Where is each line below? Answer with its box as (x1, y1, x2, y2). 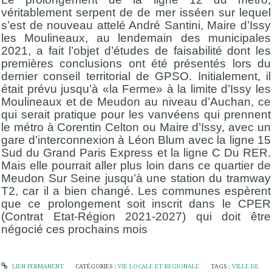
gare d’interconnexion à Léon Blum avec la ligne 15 (1, 133, 271, 146)
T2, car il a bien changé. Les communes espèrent (1, 184, 271, 197)
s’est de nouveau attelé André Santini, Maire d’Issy (1, 18, 271, 32)
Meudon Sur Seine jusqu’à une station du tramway (1, 171, 271, 185)
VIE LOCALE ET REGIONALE (117, 262, 199, 271)
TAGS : (211, 262, 233, 271)
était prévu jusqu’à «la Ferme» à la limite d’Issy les (1, 82, 271, 95)
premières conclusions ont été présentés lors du (1, 56, 271, 70)
